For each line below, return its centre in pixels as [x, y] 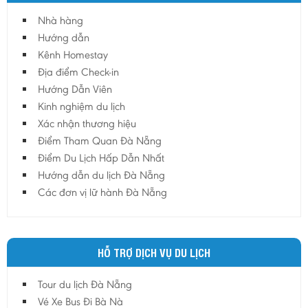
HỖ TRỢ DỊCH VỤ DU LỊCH [154, 253]
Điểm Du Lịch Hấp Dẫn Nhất [101, 158]
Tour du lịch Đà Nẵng [85, 285]
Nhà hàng [60, 21]
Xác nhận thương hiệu [87, 124]
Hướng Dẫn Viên [75, 89]
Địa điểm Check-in [78, 72]
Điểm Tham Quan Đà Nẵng [100, 141]
